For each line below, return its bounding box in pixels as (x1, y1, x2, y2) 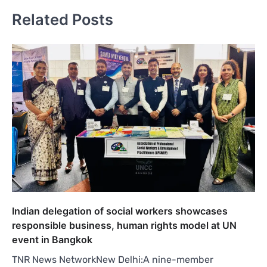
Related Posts (12, 10, 113, 29)
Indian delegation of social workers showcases (12, 204, 228, 217)
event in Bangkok (12, 233, 92, 246)
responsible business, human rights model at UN (12, 219, 237, 231)
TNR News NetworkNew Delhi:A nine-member (12, 253, 213, 265)
